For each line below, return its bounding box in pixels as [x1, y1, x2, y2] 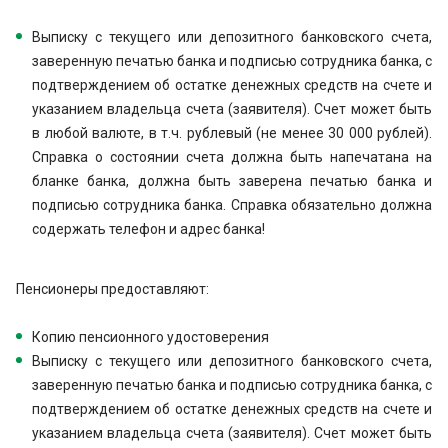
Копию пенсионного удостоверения [32, 329, 269, 345]
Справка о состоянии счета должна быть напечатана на [32, 149, 432, 165]
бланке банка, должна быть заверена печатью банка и [32, 173, 432, 189]
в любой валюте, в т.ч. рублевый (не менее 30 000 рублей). [32, 125, 432, 141]
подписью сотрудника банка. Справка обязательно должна [32, 197, 432, 213]
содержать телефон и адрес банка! [32, 221, 268, 237]
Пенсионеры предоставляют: [16, 281, 209, 297]
